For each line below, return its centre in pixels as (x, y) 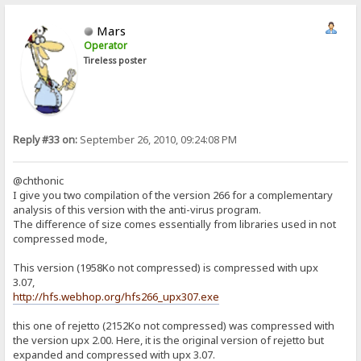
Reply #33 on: (46, 140)
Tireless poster (116, 61)
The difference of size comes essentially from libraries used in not (175, 224)
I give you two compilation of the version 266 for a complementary (173, 195)
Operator (106, 46)
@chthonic (39, 181)
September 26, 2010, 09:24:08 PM (158, 140)
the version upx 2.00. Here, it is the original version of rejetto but (169, 340)
